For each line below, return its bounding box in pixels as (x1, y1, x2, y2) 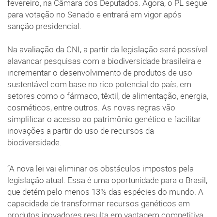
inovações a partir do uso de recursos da (7, 125, 154, 137)
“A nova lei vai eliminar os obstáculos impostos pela (7, 163, 194, 174)
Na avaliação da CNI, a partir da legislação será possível (7, 44, 208, 55)
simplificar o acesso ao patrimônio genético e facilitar (7, 114, 201, 125)
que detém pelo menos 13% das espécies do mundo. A (7, 186, 203, 198)
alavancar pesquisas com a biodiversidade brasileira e (7, 56, 201, 67)
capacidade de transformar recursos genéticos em (7, 198, 190, 209)
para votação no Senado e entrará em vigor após (7, 9, 182, 20)
